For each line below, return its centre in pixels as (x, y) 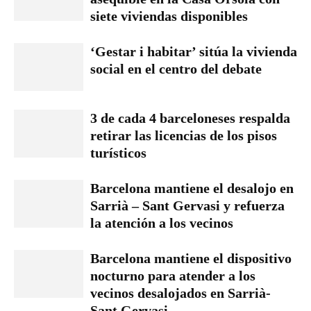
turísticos (118, 153)
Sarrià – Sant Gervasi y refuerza (187, 205)
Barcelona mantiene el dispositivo (191, 258)
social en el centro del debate (176, 69)
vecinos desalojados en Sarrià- (180, 293)
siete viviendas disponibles (169, 16)
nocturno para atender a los (173, 276)
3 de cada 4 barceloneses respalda (190, 118)
